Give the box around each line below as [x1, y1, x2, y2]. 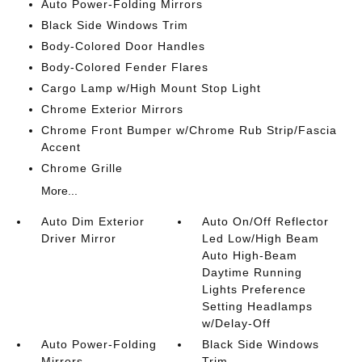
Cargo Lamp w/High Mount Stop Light [40, 82, 261, 95]
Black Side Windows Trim [40, 19, 188, 32]
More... [40, 184, 78, 197]
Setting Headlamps [202, 300, 314, 313]
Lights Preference [202, 283, 307, 296]
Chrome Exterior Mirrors [40, 103, 183, 116]
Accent [40, 141, 81, 154]
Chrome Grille [40, 162, 123, 175]
